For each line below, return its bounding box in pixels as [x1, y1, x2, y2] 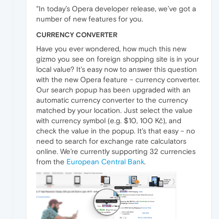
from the [36, 157, 66, 166]
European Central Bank [66, 157, 144, 166]
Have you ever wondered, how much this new [36, 44, 186, 53]
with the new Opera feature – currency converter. [36, 75, 200, 84]
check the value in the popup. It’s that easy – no [36, 126, 195, 135]
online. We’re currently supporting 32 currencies [36, 147, 196, 155]
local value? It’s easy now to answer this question [36, 65, 197, 73]
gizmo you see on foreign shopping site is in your [36, 54, 199, 63]
